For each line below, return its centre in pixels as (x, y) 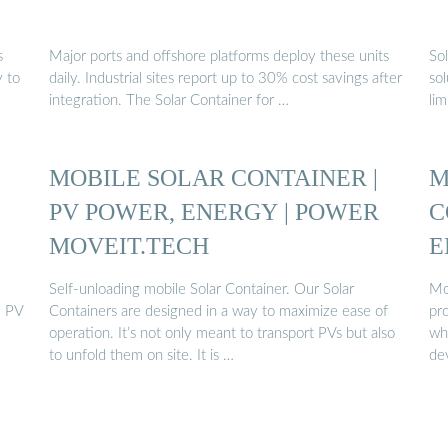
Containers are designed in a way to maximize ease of (218, 311)
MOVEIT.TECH (129, 246)
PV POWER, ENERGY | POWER (214, 212)
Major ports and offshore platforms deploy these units (219, 57)
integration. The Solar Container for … (169, 101)
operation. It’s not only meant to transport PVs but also (222, 333)
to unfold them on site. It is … (141, 355)
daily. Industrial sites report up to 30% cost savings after (225, 79)
